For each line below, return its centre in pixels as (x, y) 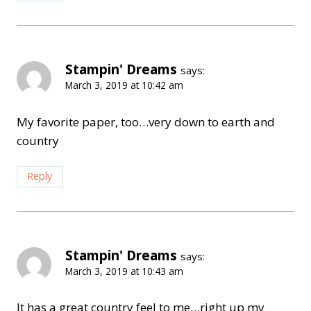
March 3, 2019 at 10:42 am (124, 85)
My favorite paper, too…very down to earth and (146, 121)
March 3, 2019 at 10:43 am (124, 271)
